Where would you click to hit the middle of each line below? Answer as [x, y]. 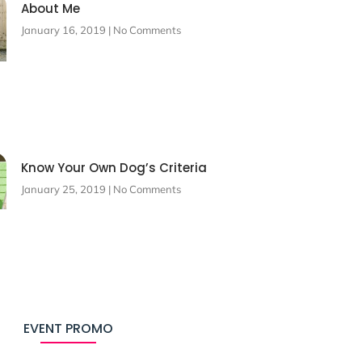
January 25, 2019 [64, 189]
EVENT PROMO [68, 328]
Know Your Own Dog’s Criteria [114, 167]
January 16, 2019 [64, 29]
